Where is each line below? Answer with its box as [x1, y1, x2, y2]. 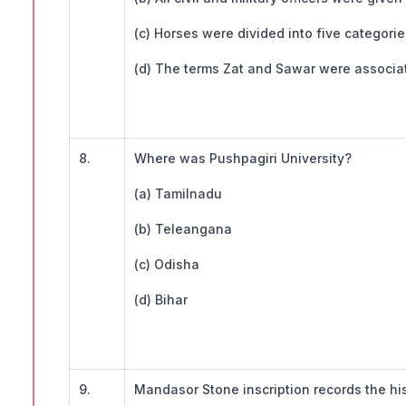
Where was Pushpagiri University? [134, 150, 352, 167]
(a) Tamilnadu [134, 186, 222, 202]
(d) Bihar [134, 292, 188, 308]
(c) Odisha [134, 256, 199, 273]
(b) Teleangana [134, 221, 232, 237]
